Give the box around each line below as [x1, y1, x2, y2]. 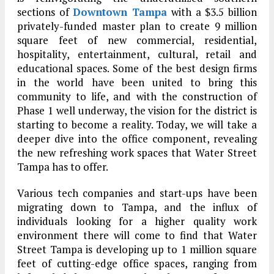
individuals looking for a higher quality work [17, 214, 257, 229]
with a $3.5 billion [167, 5, 257, 20]
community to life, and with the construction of [17, 89, 257, 104]
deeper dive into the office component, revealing [17, 131, 257, 146]
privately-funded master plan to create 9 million [17, 19, 257, 34]
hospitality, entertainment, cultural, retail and [17, 47, 257, 62]
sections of [17, 5, 73, 20]
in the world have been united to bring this [17, 75, 257, 90]
